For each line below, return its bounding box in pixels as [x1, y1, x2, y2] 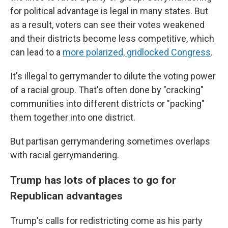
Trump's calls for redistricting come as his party [10, 215, 203, 226]
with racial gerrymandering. [10, 150, 119, 160]
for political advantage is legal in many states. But [10, 6, 208, 16]
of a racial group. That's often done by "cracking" [10, 84, 204, 95]
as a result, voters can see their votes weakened [10, 19, 205, 30]
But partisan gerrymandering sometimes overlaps [10, 136, 210, 147]
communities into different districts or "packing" [10, 98, 205, 109]
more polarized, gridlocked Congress [63, 47, 211, 58]
